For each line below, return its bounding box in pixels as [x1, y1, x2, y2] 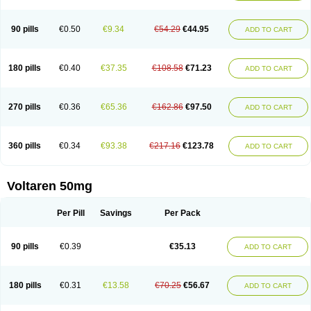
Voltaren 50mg [7, 179, 92, 193]
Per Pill [56, 208, 85, 218]
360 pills [8, 141, 41, 151]
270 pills [8, 102, 41, 112]
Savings [99, 208, 132, 218]
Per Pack [164, 208, 201, 218]
